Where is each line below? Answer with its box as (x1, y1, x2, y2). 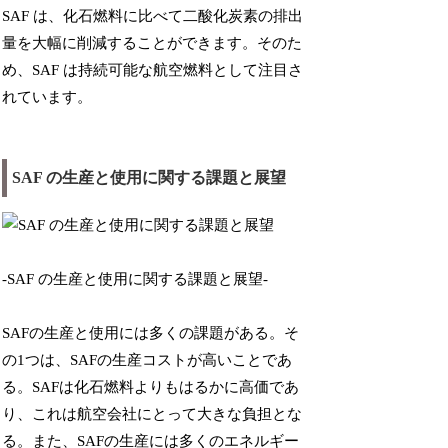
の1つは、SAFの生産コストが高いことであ (2, 351, 293, 368)
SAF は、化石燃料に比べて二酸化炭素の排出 (2, 7, 304, 24)
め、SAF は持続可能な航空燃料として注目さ (2, 61, 304, 78)
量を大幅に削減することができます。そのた (2, 34, 303, 51)
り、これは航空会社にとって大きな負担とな (2, 405, 303, 422)
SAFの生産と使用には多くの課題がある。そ (2, 324, 300, 341)
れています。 (2, 88, 93, 105)
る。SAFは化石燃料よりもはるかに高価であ (2, 378, 300, 395)
